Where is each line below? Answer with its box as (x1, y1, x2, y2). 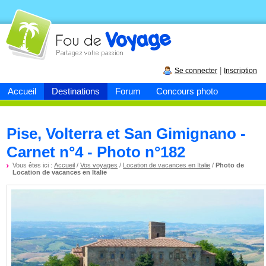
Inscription (224, 66, 257, 75)
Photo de (216, 161, 245, 169)
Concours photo (156, 86, 218, 96)
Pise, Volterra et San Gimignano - (7, 125, 246, 142)
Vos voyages (80, 161, 118, 169)
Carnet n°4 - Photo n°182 (7, 143, 186, 161)
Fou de (12, 24, 46, 34)
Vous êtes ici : (12, 161, 55, 169)
